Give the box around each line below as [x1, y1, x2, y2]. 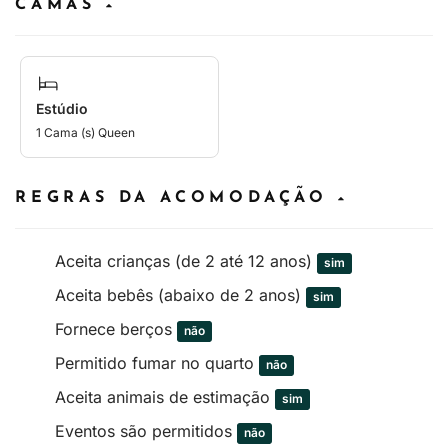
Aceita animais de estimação [55, 386, 275, 407]
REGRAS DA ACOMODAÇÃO [15, 189, 338, 206]
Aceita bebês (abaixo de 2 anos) [55, 284, 306, 305]
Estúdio [36, 99, 88, 117]
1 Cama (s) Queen [36, 124, 135, 140]
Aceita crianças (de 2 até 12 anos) [55, 250, 317, 271]
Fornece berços [55, 318, 177, 339]
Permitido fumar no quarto [55, 352, 259, 373]
